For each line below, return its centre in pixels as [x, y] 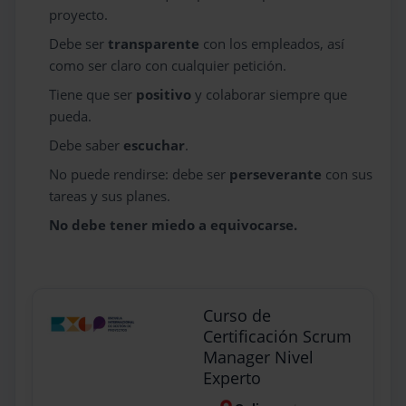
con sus [349, 174]
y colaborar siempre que [271, 94]
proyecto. [79, 14]
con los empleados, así [274, 43]
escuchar [155, 145]
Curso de [237, 315]
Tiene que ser [93, 94]
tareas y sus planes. [110, 196]
